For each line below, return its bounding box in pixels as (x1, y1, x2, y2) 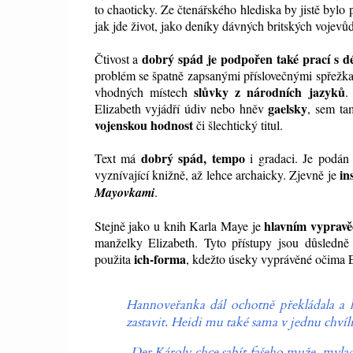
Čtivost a (94, 50, 143, 68)
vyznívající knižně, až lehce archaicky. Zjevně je (94, 166, 340, 184)
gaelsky (268, 99, 308, 118)
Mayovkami (94, 184, 154, 202)
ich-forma (133, 250, 186, 269)
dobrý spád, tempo (140, 149, 245, 168)
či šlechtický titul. (192, 117, 283, 134)
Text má (94, 150, 141, 167)
